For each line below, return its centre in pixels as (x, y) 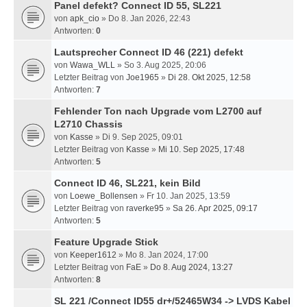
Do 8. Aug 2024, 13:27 (192, 267)
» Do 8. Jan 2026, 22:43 (145, 19)
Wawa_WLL (93, 65)
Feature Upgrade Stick (106, 242)
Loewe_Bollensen (104, 196)
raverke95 (145, 208)
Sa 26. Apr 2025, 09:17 (215, 208)
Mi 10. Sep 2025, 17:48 (201, 149)
